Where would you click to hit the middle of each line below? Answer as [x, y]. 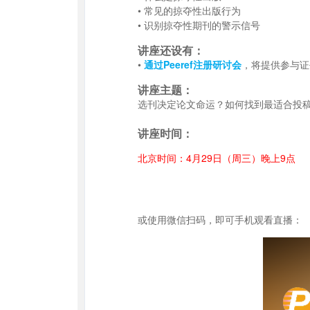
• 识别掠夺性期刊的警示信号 [199, 25]
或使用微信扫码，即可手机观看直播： [220, 219]
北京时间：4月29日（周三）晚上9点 [217, 158]
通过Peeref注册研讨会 [193, 64]
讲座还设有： [171, 50]
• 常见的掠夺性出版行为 [189, 10]
